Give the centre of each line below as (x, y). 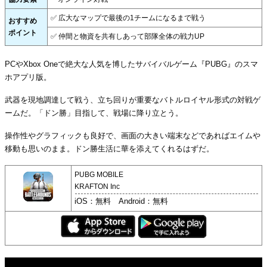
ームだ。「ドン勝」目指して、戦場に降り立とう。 (94, 113)
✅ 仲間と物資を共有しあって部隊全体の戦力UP (128, 37)
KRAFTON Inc (97, 187)
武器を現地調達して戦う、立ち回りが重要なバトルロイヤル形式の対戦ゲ (133, 100)
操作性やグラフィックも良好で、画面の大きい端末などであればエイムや (133, 136)
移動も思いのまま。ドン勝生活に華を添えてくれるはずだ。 (109, 149)
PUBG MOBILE (99, 175)
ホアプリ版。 (28, 77)
